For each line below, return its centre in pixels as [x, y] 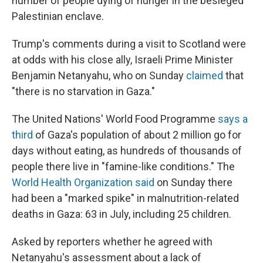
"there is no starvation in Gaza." [83, 91]
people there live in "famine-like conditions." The [123, 166]
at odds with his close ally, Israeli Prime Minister [122, 60]
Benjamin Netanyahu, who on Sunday [99, 75]
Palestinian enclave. [58, 16]
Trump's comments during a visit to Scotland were [129, 44]
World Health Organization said [83, 182]
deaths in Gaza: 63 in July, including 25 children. [122, 214]
